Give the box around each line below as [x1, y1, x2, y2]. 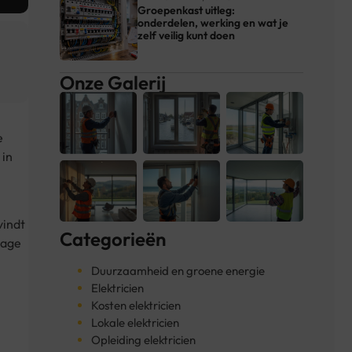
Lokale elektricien [91, 314, 179, 330]
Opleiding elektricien [91, 332, 196, 347]
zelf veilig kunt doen [137, 28, 236, 43]
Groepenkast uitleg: [137, 3, 236, 18]
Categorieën [60, 226, 166, 251]
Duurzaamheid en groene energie [91, 262, 265, 278]
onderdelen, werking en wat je [137, 16, 289, 31]
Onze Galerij [60, 71, 166, 95]
